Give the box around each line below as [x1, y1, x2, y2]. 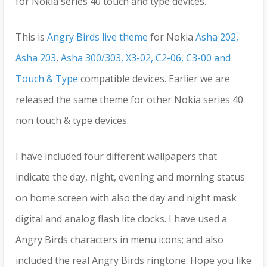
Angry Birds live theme [47, 30, 148, 44]
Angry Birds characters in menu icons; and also [15, 233, 223, 247]
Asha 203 [15, 51, 56, 65]
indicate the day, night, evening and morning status [15, 170, 245, 184]
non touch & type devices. [15, 114, 129, 128]
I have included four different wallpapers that [15, 150, 217, 163]
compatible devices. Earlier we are [78, 72, 230, 86]
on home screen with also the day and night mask [15, 191, 237, 205]
